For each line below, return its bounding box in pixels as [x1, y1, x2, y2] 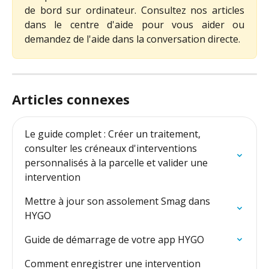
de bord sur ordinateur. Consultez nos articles [25, 4, 244, 17]
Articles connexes [12, 90, 130, 109]
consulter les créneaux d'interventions [25, 142, 199, 156]
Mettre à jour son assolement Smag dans [25, 195, 213, 208]
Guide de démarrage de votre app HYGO [25, 233, 204, 247]
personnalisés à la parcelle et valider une [25, 156, 210, 170]
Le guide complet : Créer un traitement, [25, 127, 203, 141]
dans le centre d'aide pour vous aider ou [25, 18, 244, 32]
